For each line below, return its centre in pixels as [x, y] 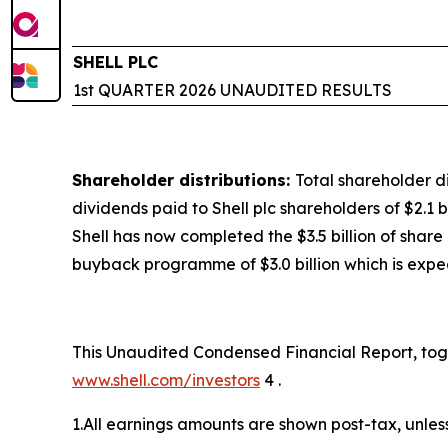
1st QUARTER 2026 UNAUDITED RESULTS [232, 90]
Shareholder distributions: [183, 180]
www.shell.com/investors [166, 380]
